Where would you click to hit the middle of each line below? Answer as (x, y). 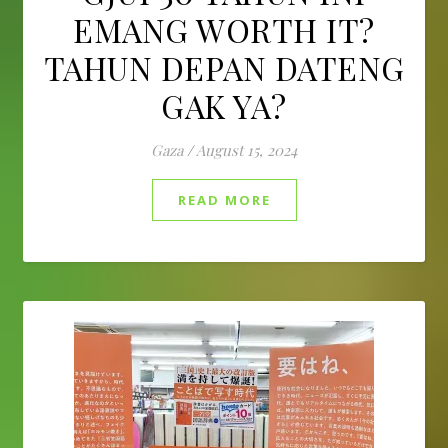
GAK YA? (224, 105)
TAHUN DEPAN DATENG (224, 67)
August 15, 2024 (246, 150)
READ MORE (224, 200)
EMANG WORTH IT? (224, 29)
